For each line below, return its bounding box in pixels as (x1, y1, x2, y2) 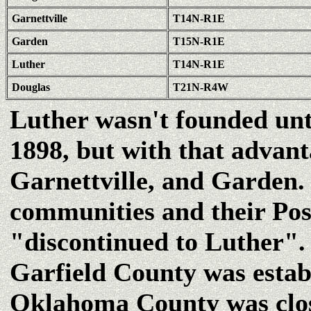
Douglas (12, 81, 50, 93)
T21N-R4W (173, 81, 228, 93)
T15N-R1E (173, 35, 225, 47)
